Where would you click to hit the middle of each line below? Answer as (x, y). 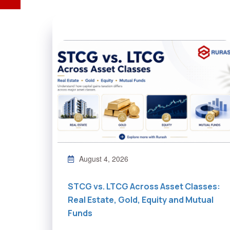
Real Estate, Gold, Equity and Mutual (141, 200)
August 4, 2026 (104, 159)
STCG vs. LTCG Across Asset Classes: (144, 187)
